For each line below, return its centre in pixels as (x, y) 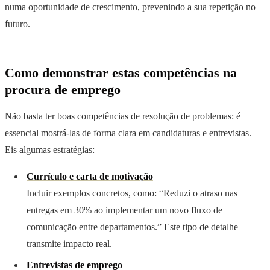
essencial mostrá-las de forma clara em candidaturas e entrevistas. (128, 133)
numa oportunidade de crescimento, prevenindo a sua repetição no (130, 7)
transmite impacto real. (69, 244)
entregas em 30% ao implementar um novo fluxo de (124, 210)
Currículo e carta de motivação (90, 177)
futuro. (17, 24)
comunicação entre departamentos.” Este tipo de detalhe (132, 227)
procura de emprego (63, 90)
